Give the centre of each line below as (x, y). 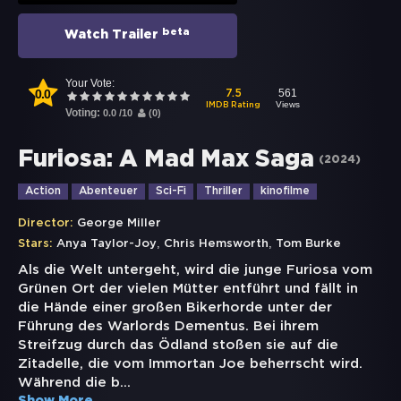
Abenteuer (108, 192)
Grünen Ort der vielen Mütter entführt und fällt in (188, 289)
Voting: (84, 113)
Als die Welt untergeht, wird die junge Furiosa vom (195, 270)
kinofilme (285, 192)
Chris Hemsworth (216, 244)
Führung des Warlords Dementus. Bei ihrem (168, 327)
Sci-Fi (171, 192)
